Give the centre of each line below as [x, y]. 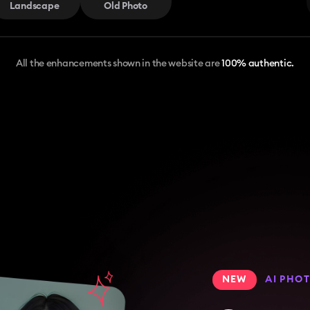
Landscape [34, 6]
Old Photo [126, 6]
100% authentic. [258, 64]
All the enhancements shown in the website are [118, 64]
